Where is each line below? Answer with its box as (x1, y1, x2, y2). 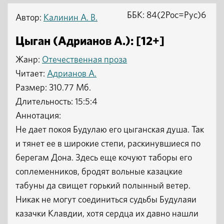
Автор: (15, 13, 43, 22)
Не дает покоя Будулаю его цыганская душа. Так (15, 125, 204, 134)
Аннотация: (15, 111, 61, 120)
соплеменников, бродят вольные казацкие (15, 167, 182, 176)
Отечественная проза (42, 55, 127, 64)
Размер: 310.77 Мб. (15, 83, 91, 92)
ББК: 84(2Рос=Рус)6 (127, 11, 206, 20)
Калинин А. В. (43, 13, 97, 22)
